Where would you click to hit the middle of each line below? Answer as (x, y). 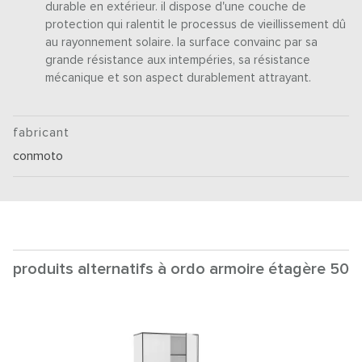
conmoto (38, 156)
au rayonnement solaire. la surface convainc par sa (182, 42)
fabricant (42, 132)
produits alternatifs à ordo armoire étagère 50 (181, 269)
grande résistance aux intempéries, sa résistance (178, 60)
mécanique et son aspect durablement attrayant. (179, 78)
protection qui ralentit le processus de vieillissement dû (196, 24)
